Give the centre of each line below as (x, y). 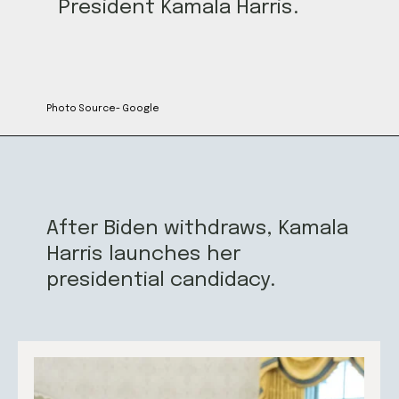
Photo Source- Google (103, 109)
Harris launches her (144, 255)
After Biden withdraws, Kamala (198, 229)
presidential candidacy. (161, 281)
